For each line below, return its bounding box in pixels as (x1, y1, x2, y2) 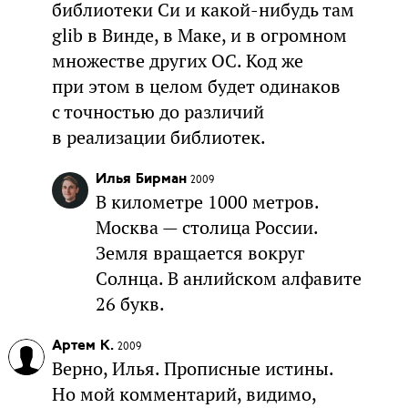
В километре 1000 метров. (95, 189, 319, 214)
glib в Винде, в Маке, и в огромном (51, 23, 347, 47)
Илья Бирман (95, 171, 187, 187)
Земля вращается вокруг (95, 240, 305, 265)
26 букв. (95, 291, 165, 316)
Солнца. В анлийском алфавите (95, 266, 362, 291)
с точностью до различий (51, 99, 264, 124)
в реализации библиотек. (51, 125, 266, 149)
